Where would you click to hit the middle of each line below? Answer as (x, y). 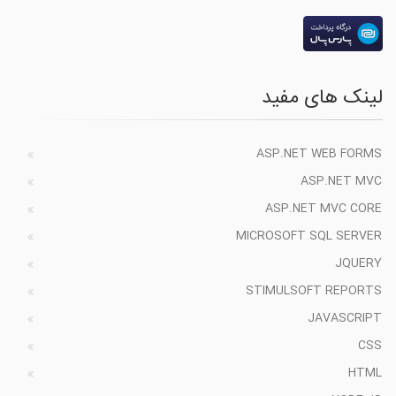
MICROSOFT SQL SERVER (309, 236)
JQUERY (358, 264)
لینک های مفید (322, 99)
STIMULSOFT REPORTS (314, 291)
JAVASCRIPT (345, 319)
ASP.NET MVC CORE (324, 209)
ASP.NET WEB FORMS (319, 154)
